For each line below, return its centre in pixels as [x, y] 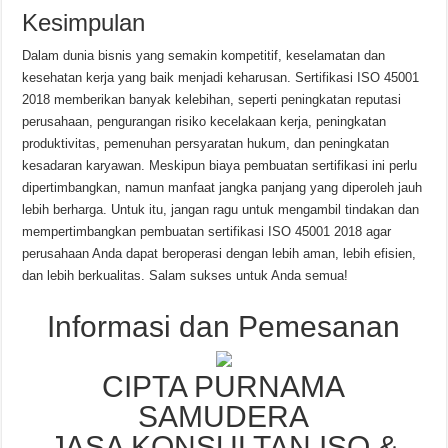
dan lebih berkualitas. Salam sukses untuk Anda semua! [185, 275]
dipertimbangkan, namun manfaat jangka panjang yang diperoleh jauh [222, 187]
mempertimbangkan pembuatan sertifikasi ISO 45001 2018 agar [207, 231]
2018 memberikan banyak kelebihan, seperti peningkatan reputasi [212, 99]
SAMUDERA [224, 416]
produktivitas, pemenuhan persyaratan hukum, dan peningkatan [206, 143]
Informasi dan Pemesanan [224, 326]
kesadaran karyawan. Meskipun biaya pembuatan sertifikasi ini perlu [220, 165]
